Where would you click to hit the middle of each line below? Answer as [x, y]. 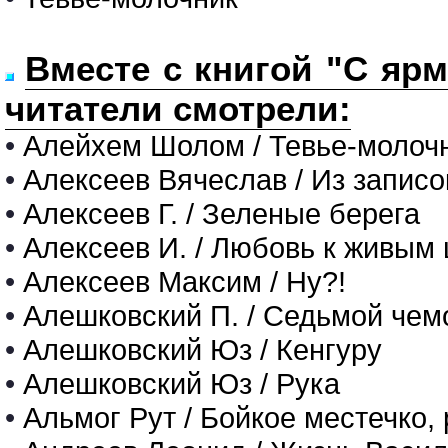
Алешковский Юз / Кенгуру [202, 349]
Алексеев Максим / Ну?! [184, 281]
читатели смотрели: [178, 108]
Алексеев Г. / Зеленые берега [221, 213]
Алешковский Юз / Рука [181, 383]
